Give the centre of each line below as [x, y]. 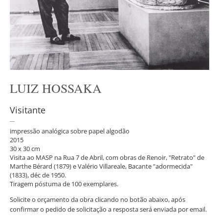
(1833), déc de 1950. [38, 175]
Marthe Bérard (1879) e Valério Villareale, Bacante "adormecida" [101, 166]
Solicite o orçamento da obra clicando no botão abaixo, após [98, 200]
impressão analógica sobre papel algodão [70, 131]
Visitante [28, 110]
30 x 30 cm [25, 149]
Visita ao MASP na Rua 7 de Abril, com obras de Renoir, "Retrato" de [107, 158]
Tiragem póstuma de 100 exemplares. [64, 184]
